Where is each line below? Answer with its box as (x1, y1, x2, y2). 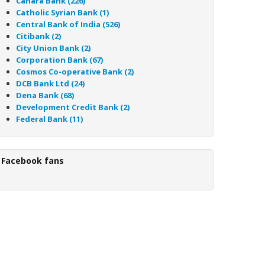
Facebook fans (1, 155, 64, 166)
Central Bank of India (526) (16, 19, 120, 30)
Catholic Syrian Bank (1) (16, 7, 109, 18)
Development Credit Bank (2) (16, 102, 130, 112)
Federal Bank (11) (16, 114, 83, 124)
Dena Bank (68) (16, 90, 74, 101)
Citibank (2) (16, 31, 61, 41)
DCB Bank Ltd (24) (16, 78, 85, 89)
